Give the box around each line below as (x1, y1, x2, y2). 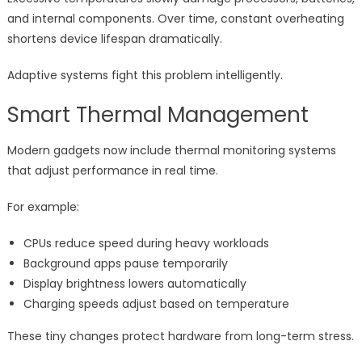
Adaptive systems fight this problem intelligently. (6, 67, 283, 84)
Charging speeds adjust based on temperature (23, 296, 289, 313)
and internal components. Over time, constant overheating (6, 11, 344, 27)
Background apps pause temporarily (23, 255, 228, 272)
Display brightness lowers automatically (23, 276, 246, 293)
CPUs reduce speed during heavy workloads (23, 235, 269, 252)
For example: (6, 199, 79, 216)
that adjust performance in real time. (6, 162, 218, 179)
